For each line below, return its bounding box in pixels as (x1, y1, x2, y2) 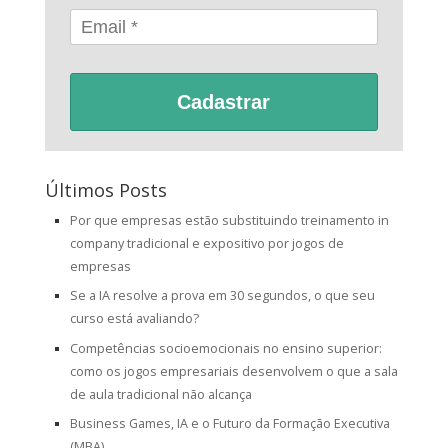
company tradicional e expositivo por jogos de (69, 235, 344, 252)
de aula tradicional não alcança (69, 385, 252, 403)
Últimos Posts (44, 178, 167, 202)
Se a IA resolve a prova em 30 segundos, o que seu (69, 287, 375, 305)
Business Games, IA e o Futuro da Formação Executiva (69, 414, 390, 432)
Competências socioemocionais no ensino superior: (69, 339, 382, 357)
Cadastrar (177, 91, 271, 113)
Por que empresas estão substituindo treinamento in (69, 212, 389, 229)
